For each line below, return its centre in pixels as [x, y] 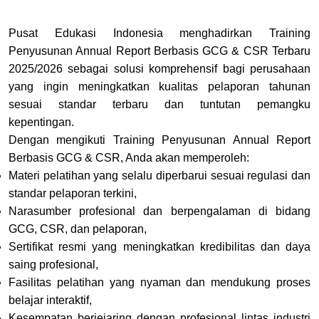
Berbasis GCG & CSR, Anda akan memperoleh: [129, 157]
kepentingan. [41, 122]
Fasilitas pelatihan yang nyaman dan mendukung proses [159, 282]
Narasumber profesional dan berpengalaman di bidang [159, 211]
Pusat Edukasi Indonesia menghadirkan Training [159, 33]
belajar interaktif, [50, 300]
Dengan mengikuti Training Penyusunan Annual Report [159, 140]
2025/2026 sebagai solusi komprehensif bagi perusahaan [159, 68]
